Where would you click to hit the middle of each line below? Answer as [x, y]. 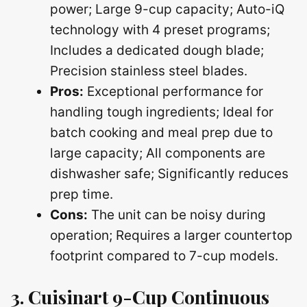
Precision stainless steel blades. [149, 71]
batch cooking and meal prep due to [161, 132]
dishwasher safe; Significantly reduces [169, 173]
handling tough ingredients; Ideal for [162, 112]
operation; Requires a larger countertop [171, 235]
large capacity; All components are [158, 153]
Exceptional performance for [173, 91]
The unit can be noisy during [177, 214]
